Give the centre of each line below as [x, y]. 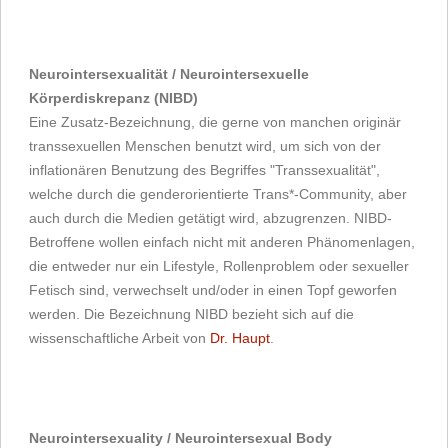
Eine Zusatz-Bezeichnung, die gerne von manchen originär [215, 121]
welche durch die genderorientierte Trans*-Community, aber [218, 193]
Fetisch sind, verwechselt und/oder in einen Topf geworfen [213, 289]
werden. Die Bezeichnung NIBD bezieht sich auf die [191, 313]
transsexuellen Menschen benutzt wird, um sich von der [205, 145]
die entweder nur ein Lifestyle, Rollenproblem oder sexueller [219, 265]
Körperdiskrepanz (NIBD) [113, 97]
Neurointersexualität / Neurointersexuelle [169, 73]
